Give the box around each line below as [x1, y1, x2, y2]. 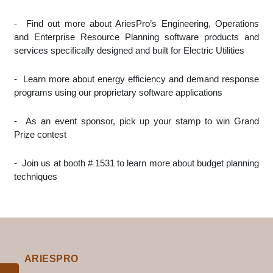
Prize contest [14, 129, 66, 140]
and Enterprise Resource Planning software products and [14, 32, 259, 42]
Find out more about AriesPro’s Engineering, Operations [17, 18, 259, 29]
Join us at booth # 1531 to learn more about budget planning [17, 158, 259, 168]
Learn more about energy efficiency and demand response [17, 74, 259, 84]
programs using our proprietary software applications [14, 87, 222, 97]
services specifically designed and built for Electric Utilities [14, 45, 244, 55]
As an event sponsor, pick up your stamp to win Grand [17, 116, 259, 126]
